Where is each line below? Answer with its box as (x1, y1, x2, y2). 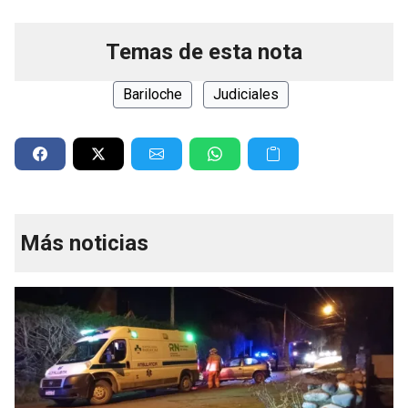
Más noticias (20, 230, 148, 257)
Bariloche (122, 86, 182, 104)
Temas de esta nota (106, 39, 302, 66)
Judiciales (212, 86, 279, 104)
